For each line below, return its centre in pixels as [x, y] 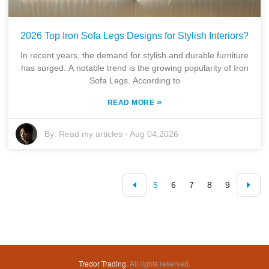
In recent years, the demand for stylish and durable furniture [134, 55]
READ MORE [132, 102]
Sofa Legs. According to [134, 80]
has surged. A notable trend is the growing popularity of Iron [134, 68]
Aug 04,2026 [154, 134]
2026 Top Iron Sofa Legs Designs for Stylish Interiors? [134, 35]
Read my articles [91, 134]
